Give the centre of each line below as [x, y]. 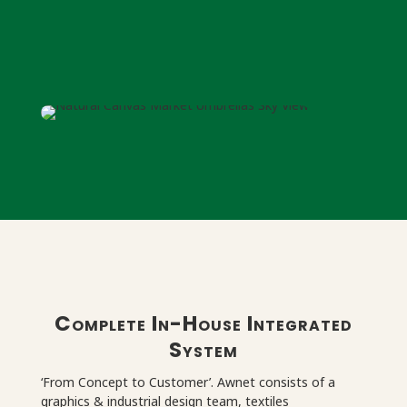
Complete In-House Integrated [203, 323]
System [203, 349]
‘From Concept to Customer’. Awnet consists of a [188, 382]
